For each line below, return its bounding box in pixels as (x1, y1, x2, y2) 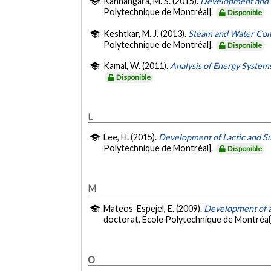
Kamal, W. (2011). (103, 60, 171, 71)
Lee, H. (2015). (103, 131, 159, 142)
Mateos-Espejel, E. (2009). (103, 203, 204, 214)
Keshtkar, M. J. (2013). (103, 28, 189, 39)
